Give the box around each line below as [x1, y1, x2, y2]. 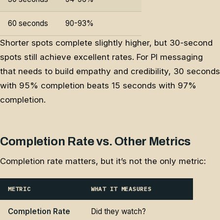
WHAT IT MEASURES [91, 185, 152, 193]
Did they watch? [91, 207, 146, 217]
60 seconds [8, 18, 48, 28]
